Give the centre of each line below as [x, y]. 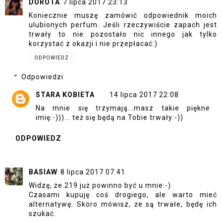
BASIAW [43, 172]
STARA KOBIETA [65, 94]
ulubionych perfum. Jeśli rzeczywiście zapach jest [123, 25]
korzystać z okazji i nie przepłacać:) [93, 44]
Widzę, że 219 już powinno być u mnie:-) [100, 186]
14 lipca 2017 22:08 [144, 94]
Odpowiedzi [43, 77]
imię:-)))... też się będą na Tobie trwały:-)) [110, 117]
